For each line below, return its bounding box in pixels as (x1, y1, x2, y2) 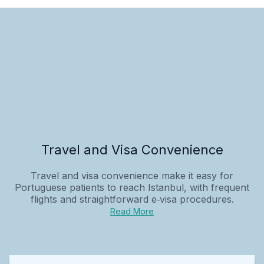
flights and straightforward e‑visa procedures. (30, 193, 234, 205)
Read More (110, 206, 154, 216)
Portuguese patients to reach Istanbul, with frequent (15, 181, 249, 193)
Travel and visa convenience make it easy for (31, 169, 233, 181)
